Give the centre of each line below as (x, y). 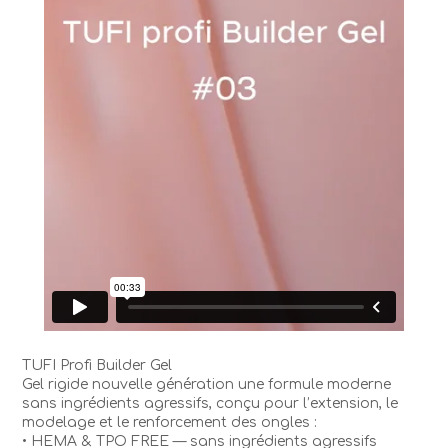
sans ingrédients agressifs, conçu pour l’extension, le (210, 403)
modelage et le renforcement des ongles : (170, 422)
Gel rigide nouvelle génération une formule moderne (207, 384)
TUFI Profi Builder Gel (97, 365)
